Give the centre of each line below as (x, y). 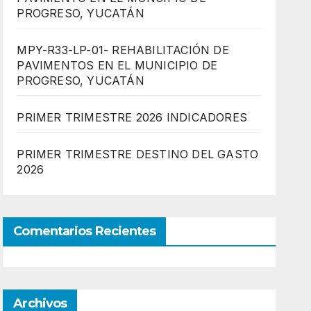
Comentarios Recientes (85, 231)
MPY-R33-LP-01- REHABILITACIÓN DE (123, 50)
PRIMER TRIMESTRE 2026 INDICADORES (132, 117)
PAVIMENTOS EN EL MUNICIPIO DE (117, 65)
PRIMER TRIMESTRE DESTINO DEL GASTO (138, 154)
